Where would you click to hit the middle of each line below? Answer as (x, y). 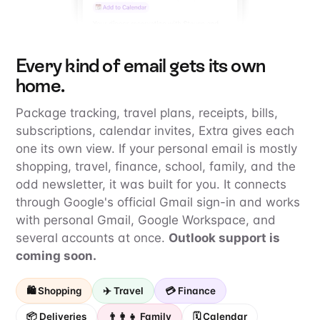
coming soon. (56, 256)
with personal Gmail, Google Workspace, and (146, 220)
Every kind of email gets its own (141, 66)
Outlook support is (224, 238)
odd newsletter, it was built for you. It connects (151, 184)
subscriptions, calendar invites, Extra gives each (155, 131)
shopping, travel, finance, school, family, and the (156, 166)
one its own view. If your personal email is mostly (156, 149)
